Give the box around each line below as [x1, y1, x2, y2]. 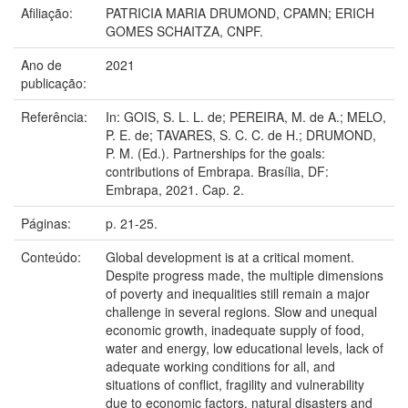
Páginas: [21, 213, 75, 232]
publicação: [21, 73, 90, 92]
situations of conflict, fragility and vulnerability [106, 374, 364, 393]
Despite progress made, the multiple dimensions [106, 265, 383, 284]
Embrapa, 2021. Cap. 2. [106, 179, 244, 199]
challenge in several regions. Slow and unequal [106, 301, 377, 321]
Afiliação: [21, 3, 76, 22]
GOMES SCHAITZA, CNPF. [106, 21, 263, 40]
